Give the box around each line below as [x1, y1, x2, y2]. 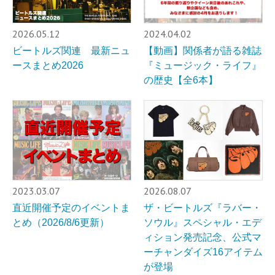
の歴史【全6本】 [144, 74, 218, 85]
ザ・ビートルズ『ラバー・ [144, 203, 261, 214]
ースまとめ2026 [12, 60, 83, 71]
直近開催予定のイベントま [12, 203, 130, 214]
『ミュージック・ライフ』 [144, 60, 261, 71]
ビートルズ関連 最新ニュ [12, 45, 130, 56]
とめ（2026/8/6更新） [12, 217, 109, 228]
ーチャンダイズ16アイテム [144, 247, 263, 258]
